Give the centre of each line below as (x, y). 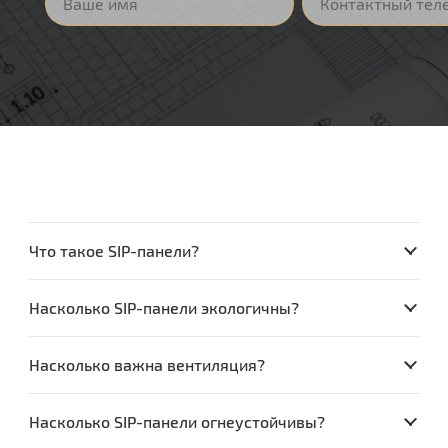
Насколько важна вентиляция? (147, 364)
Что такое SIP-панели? (114, 250)
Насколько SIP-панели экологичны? (164, 307)
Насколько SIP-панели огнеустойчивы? (177, 421)
